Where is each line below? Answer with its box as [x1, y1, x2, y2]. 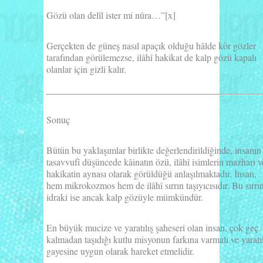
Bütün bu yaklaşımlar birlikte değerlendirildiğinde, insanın [46, 143, 261, 156]
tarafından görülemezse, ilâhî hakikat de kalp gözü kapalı [46, 50, 257, 63]
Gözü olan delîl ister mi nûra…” [46, 8, 165, 21]
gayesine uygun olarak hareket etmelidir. [46, 244, 194, 257]
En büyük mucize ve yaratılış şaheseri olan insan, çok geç [46, 221, 258, 234]
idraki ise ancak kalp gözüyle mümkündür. [46, 190, 203, 203]
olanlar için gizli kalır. [46, 62, 126, 75]
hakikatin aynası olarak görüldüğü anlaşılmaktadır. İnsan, [46, 167, 257, 180]
